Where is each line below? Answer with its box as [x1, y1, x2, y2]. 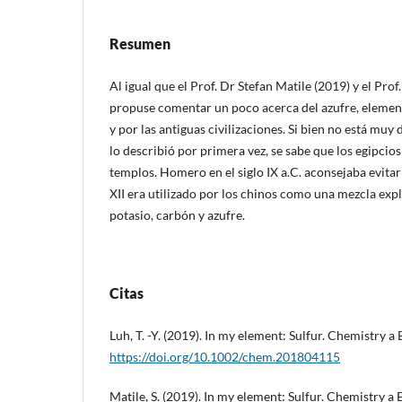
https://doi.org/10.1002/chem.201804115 [109, 348, 340, 364]
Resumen [109, 34, 170, 52]
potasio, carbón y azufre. [109, 206, 245, 223]
